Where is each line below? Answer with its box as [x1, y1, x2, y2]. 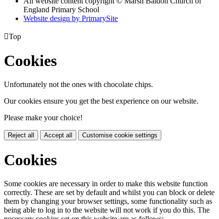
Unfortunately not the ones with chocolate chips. [4, 80, 153, 89]
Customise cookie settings [82, 131, 157, 139]
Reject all [8, 131, 34, 139]
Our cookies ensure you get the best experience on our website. [4, 97, 198, 106]
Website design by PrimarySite [23, 14, 118, 22]
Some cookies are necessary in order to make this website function [4, 179, 208, 188]
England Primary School [23, 5, 99, 14]
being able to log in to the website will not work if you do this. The [4, 206, 210, 215]
